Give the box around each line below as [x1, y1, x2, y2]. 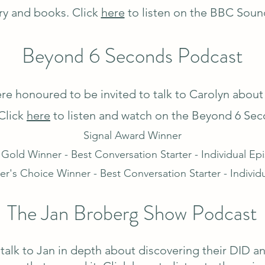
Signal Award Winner [83, 129, 182, 142]
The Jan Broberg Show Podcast [7, 198, 257, 228]
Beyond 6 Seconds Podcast [21, 41, 243, 70]
